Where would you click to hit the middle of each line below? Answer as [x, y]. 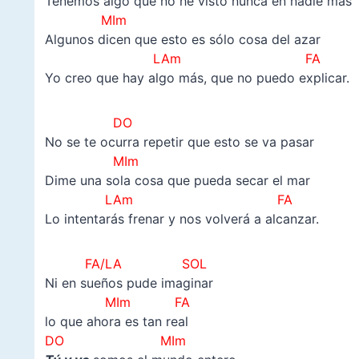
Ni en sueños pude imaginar [129, 283]
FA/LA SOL [145, 264]
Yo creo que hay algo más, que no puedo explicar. [197, 78]
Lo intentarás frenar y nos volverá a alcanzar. [182, 219]
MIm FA [117, 303]
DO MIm [115, 341]
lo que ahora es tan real [116, 322]
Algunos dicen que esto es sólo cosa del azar [182, 40]
